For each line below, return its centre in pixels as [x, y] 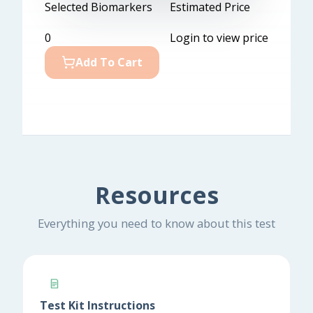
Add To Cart [109, 63]
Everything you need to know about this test [156, 224]
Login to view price [219, 37]
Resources [156, 195]
